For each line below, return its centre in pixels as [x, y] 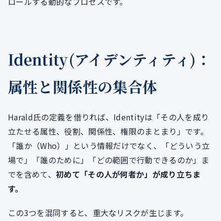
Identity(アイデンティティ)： [110, 59]
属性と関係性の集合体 [83, 87]
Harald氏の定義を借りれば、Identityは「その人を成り [109, 117]
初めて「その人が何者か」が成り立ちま [128, 174]
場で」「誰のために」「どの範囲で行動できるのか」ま [109, 160]
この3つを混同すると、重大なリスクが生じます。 [98, 213]
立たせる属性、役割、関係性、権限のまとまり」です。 [108, 131]
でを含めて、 [32, 174]
